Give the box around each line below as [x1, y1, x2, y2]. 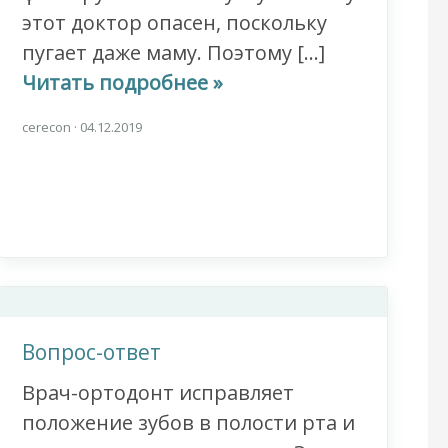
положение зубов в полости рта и [21, 409, 355, 437]
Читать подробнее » [21, 69, 223, 97]
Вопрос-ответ [21, 338, 161, 367]
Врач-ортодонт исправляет [21, 379, 294, 407]
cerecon [21, 118, 74, 137]
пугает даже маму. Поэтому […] [21, 39, 325, 67]
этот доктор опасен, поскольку [21, 9, 327, 37]
